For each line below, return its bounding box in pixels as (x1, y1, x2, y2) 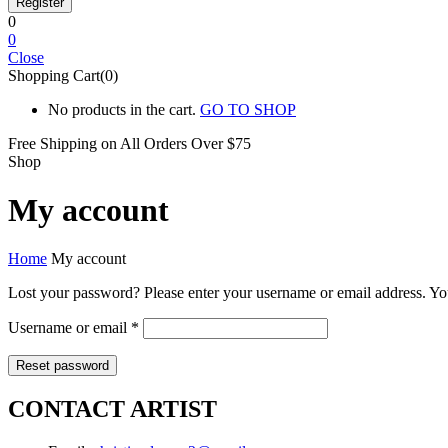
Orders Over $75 (144, 134, 251, 152)
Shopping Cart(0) (8, 66, 118, 84)
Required (138, 317, 196, 335)
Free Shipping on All (8, 134, 144, 152)
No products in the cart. (48, 100, 196, 118)
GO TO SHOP (200, 100, 296, 118)
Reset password (16, 358, 109, 374)
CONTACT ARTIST (8, 396, 217, 423)
